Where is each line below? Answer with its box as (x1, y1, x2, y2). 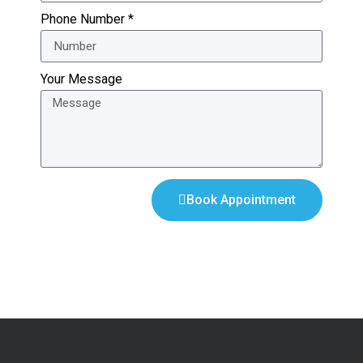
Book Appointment (186, 192, 296, 208)
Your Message (41, 71, 122, 88)
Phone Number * (41, 11, 134, 28)
